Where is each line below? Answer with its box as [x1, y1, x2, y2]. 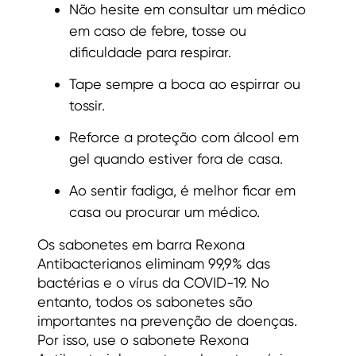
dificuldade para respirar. [69, 44, 231, 61]
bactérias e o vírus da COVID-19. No [37, 273, 269, 291]
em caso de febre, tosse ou [69, 22, 246, 40]
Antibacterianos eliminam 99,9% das [37, 254, 270, 272]
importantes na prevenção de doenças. [37, 311, 297, 329]
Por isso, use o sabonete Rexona [37, 331, 249, 348]
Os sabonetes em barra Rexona [37, 235, 245, 253]
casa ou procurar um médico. [69, 203, 260, 220]
